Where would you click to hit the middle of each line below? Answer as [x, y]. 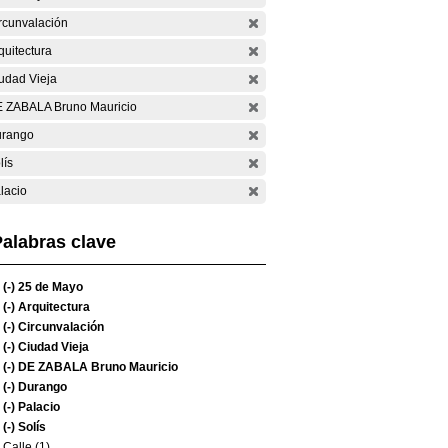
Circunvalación [59, 327]
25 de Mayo [49, 287]
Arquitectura [52, 307]
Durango [41, 387]
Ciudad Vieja [52, 347]
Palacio [37, 407]
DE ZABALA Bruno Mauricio [96, 367]
